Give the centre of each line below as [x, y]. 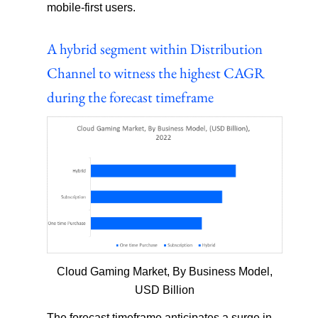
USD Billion [165, 290]
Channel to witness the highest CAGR [156, 72]
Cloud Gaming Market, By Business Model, [165, 272]
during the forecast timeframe [131, 97]
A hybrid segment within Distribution [155, 48]
